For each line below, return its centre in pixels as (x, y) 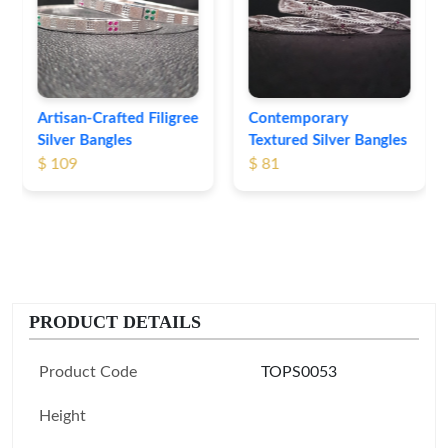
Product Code (88, 371)
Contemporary (87, 118)
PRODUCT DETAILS (115, 321)
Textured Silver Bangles (117, 140)
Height (62, 415)
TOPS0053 (299, 371)
